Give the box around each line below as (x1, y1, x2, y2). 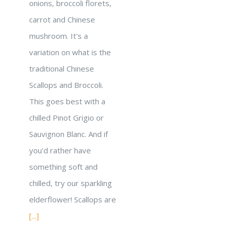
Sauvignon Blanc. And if (29, 129, 108, 139)
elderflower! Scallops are (29, 194, 116, 204)
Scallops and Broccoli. (29, 80, 103, 90)
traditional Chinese (29, 63, 94, 74)
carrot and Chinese (29, 14, 95, 25)
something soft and (29, 162, 98, 172)
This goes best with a (29, 96, 105, 106)
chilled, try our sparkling (29, 178, 112, 188)
